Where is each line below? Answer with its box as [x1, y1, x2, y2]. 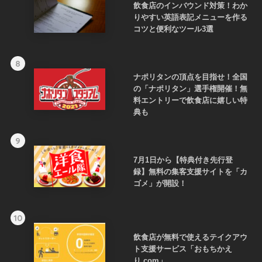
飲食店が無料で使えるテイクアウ [133, 232, 247, 242]
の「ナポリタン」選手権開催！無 [133, 84, 247, 93]
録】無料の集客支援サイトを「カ [133, 167, 247, 176]
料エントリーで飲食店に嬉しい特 [133, 95, 247, 105]
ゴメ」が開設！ [133, 178, 187, 188]
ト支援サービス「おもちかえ [133, 244, 232, 253]
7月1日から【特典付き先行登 [133, 155, 233, 164]
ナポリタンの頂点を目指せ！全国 [133, 72, 247, 81]
